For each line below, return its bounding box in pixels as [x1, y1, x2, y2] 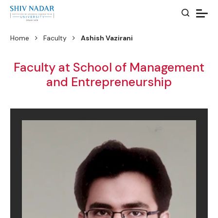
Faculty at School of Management [14, 59, 204, 75]
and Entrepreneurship [46, 74, 172, 90]
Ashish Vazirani [81, 34, 133, 42]
